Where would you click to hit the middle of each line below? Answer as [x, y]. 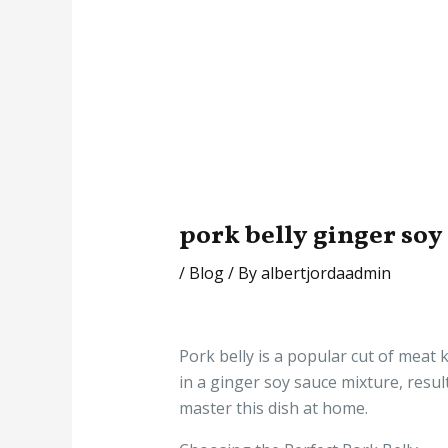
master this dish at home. [273, 408]
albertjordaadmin [325, 273]
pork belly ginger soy [310, 236]
